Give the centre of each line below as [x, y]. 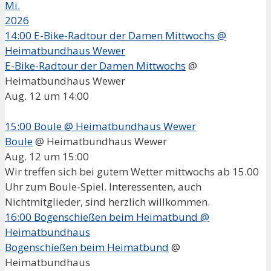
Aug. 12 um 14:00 [47, 96]
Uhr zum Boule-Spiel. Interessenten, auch [103, 186]
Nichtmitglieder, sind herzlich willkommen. [110, 201]
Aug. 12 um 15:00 [47, 156]
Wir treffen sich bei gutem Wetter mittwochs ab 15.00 [132, 171]
